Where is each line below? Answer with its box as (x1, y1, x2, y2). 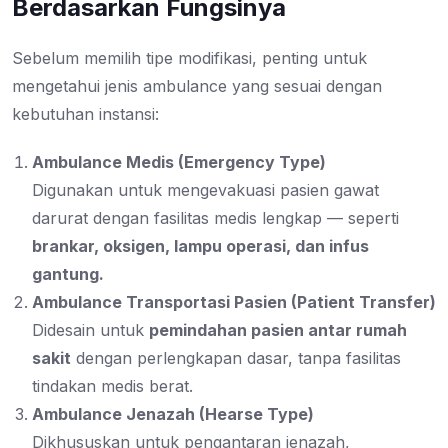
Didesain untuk (32, 320, 149, 341)
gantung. (32, 264, 104, 285)
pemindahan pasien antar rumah (149, 320, 407, 341)
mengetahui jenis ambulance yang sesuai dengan (12, 76, 382, 97)
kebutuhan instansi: (12, 104, 159, 125)
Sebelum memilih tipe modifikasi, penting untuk (12, 48, 367, 69)
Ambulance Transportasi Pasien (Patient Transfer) (32, 292, 436, 313)
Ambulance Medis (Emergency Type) (32, 152, 326, 173)
